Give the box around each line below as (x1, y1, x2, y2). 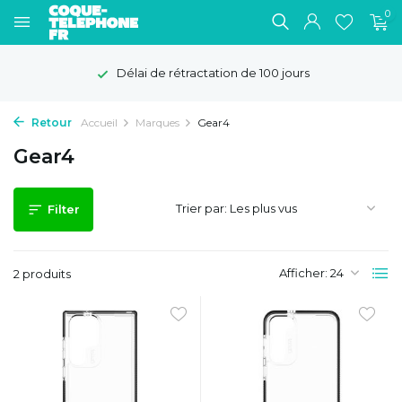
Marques (135, 116, 179, 129)
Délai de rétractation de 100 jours (113, 66, 310, 80)
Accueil (81, 116, 118, 129)
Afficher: (279, 266, 328, 280)
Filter (48, 202, 80, 216)
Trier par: (176, 201, 227, 215)
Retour (29, 116, 72, 129)
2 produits (13, 267, 71, 281)
